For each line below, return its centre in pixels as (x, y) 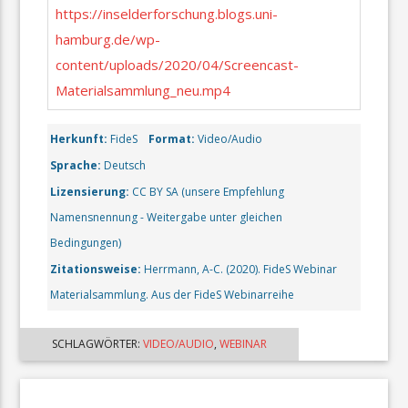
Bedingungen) (86, 242)
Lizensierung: (90, 191)
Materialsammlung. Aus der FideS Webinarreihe (173, 294)
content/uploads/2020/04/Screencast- (177, 64)
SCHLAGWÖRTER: (98, 344)
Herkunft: (79, 138)
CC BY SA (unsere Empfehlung (207, 191)
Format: (172, 138)
